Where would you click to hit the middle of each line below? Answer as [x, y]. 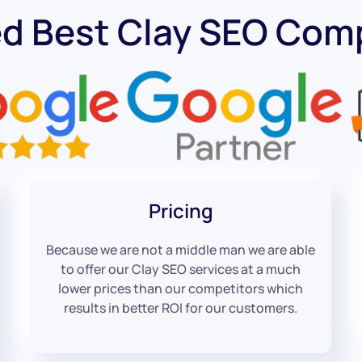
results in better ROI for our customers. [181, 307]
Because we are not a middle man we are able [181, 249]
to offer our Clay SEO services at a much [181, 269]
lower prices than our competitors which [181, 288]
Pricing [181, 210]
